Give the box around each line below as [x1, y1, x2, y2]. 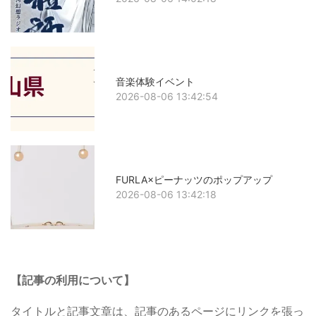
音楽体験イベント [116, 75, 195, 87]
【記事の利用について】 [11, 272, 135, 287]
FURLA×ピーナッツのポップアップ [116, 174, 273, 186]
